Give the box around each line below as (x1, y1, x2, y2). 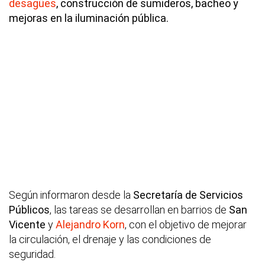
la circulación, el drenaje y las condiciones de (9, 233, 211, 246)
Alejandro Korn (56, 218, 125, 231)
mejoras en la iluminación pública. (9, 12, 169, 25)
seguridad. (9, 248, 56, 261)
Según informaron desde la (9, 189, 133, 202)
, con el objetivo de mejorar (125, 218, 247, 231)
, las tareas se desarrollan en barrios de (50, 203, 229, 216)
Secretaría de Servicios (133, 189, 243, 202)
